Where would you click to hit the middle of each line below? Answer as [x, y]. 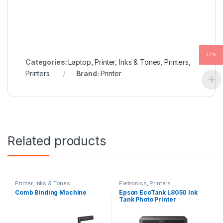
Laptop [80, 62]
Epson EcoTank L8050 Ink [158, 193]
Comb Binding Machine [51, 193]
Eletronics [133, 183]
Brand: [88, 74]
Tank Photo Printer [147, 200]
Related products [57, 141]
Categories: [47, 62]
